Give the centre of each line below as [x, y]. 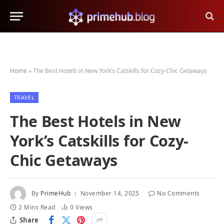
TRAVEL [24, 97]
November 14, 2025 [110, 193]
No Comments [178, 193]
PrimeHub [56, 193]
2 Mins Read [37, 207]
